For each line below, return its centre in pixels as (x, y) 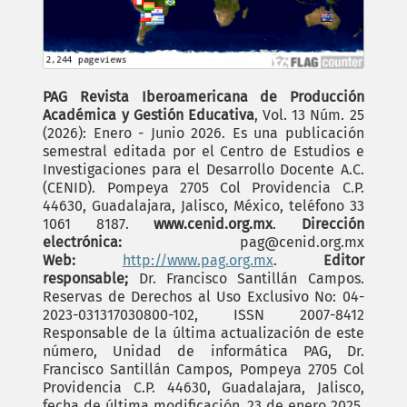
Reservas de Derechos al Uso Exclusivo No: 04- (203, 297)
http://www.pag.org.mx (198, 261)
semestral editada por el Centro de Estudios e (203, 152)
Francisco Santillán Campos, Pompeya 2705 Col (203, 370)
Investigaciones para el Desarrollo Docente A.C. (203, 170)
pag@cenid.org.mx (302, 243)
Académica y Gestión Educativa (149, 115)
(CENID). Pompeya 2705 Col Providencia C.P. (203, 188)
